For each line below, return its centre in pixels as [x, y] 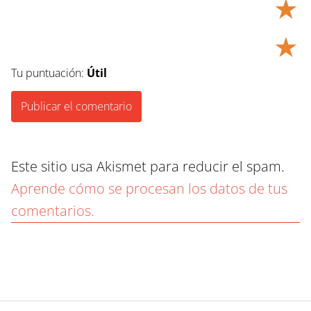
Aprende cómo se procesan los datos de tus [149, 189]
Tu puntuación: [49, 73]
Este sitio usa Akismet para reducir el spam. [148, 167]
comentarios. [53, 211]
